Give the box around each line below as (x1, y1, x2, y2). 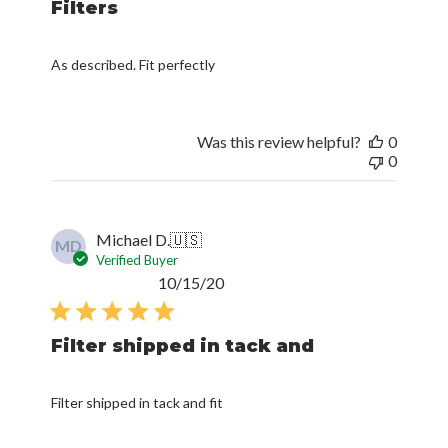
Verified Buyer (96, 251, 179, 268)
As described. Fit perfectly (51, 55, 216, 73)
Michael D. (96, 229, 171, 249)
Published (223, 271, 291, 291)
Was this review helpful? (196, 131, 361, 151)
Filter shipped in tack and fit (51, 393, 224, 411)
